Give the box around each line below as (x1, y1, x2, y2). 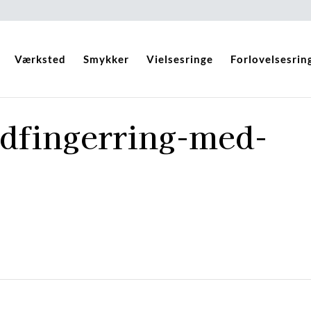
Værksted (14, 53, 66, 65)
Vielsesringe (146, 53, 213, 65)
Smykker (83, 53, 129, 65)
